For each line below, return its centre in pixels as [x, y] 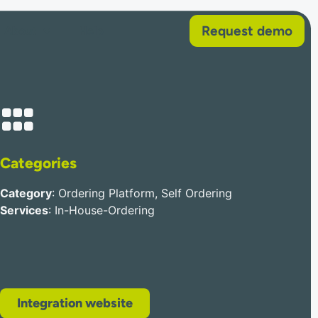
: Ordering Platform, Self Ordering [142, 193]
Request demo [247, 31]
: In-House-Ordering [101, 210]
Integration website [75, 303]
